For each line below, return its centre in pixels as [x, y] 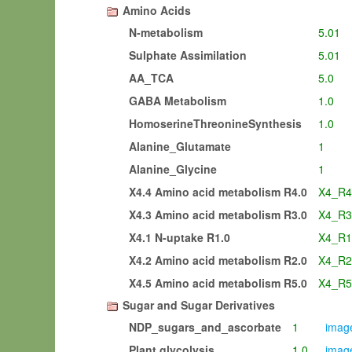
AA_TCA [151, 78]
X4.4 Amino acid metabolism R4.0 [218, 192]
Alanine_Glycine [173, 169]
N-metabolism [166, 32]
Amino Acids [157, 10]
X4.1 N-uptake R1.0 [180, 237]
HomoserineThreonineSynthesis [215, 123]
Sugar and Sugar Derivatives [199, 305]
